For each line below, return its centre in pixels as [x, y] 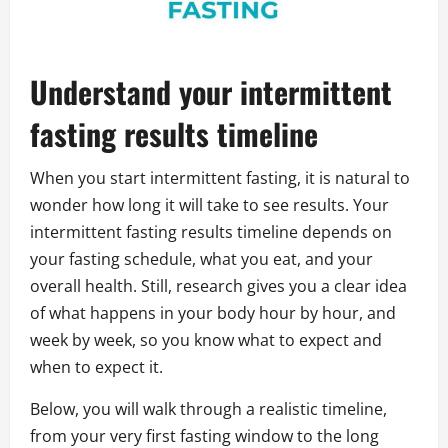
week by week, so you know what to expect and [206, 340]
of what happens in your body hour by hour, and [213, 313]
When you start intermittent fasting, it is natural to [220, 178]
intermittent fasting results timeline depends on [211, 232]
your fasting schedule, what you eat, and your [201, 259]
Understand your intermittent [211, 92]
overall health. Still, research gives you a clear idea [218, 286]
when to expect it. [96, 367]
